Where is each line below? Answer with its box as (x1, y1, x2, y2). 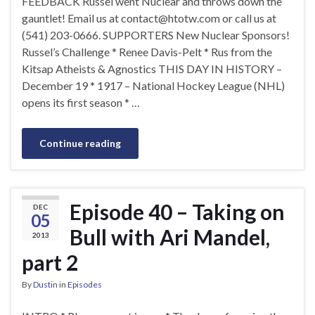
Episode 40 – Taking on (70, 198, 285, 224)
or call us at (220, 11, 276, 25)
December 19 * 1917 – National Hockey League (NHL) (22, 78, 285, 92)
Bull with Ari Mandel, (70, 224, 270, 250)
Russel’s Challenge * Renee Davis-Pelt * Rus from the (22, 44, 272, 58)
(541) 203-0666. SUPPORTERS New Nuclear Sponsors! (22, 27, 290, 41)
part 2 (22, 249, 78, 275)
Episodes (67, 278, 102, 290)
